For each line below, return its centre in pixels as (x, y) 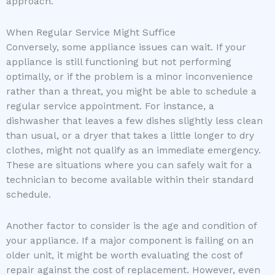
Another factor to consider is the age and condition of (131, 226)
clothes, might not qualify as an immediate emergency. (134, 151)
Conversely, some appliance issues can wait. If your (126, 48)
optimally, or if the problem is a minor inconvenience (130, 77)
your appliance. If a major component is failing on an (130, 241)
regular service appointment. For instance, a (110, 107)
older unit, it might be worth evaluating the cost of (124, 256)
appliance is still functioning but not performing (119, 62)
